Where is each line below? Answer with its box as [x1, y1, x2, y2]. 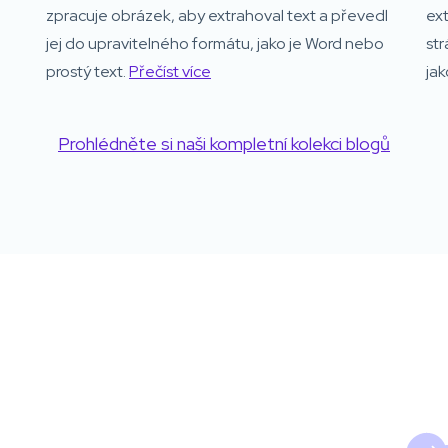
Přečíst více [129, 60, 211, 82]
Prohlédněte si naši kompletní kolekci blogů [58, 131, 390, 155]
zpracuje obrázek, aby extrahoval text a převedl [46, 4, 388, 26]
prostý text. [46, 60, 129, 82]
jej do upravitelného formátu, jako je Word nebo [46, 32, 384, 54]
